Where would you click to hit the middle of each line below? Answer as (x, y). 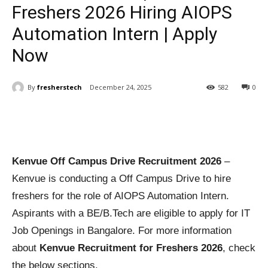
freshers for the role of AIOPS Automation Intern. (121, 196)
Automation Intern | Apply (115, 34)
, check (239, 248)
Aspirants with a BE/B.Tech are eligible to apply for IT (131, 214)
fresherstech (60, 87)
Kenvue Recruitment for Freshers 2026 (131, 248)
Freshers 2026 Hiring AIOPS (122, 12)
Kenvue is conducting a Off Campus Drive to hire (121, 179)
